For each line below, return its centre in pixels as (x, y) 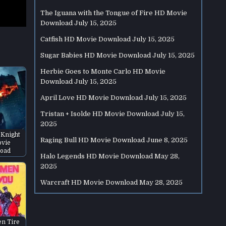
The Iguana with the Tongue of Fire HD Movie (114, 13)
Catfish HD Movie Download (86, 39)
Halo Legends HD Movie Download (97, 156)
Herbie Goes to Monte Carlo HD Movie (103, 71)
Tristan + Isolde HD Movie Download (100, 114)
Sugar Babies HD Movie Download (96, 55)
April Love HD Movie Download (92, 98)
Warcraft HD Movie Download (89, 182)
